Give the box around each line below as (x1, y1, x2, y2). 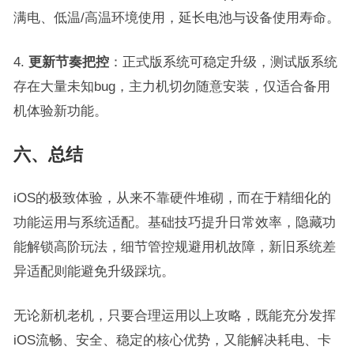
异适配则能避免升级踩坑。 (13, 263, 175, 278)
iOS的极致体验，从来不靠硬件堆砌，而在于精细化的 (13, 190, 331, 205)
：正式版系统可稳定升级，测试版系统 (108, 54, 337, 69)
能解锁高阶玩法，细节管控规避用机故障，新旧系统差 (13, 239, 336, 254)
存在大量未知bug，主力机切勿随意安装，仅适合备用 (13, 78, 330, 93)
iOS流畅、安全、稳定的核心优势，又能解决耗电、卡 (13, 332, 331, 347)
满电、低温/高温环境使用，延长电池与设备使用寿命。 (13, 9, 340, 24)
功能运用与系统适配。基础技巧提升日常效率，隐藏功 (13, 214, 336, 229)
